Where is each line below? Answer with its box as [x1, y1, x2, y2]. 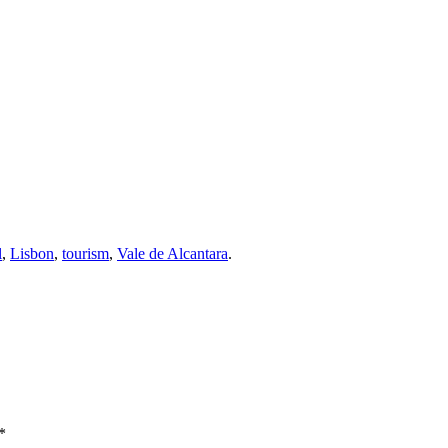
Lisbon [10, 244, 54, 262]
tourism [62, 244, 109, 262]
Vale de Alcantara [117, 244, 228, 262]
